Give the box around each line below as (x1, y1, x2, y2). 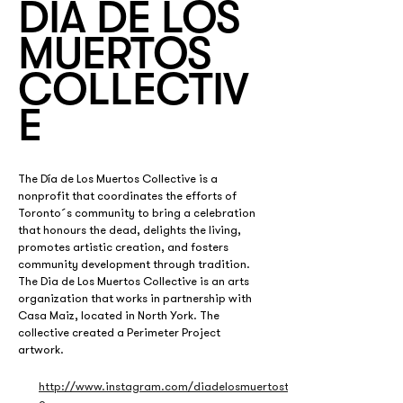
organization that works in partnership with (18, 291, 255, 306)
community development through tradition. (18, 256, 253, 272)
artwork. (18, 342, 67, 357)
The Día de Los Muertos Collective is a (18, 171, 220, 186)
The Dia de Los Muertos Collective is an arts (18, 273, 252, 289)
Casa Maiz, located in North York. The (18, 308, 222, 323)
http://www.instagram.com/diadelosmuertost (39, 379, 289, 394)
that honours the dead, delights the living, (18, 222, 244, 237)
